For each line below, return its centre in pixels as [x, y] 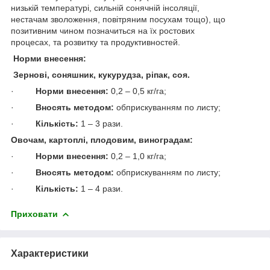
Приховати [34, 214]
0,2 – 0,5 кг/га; [139, 91]
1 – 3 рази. [102, 123]
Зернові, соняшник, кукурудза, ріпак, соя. [102, 74]
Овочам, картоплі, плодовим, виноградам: [102, 140]
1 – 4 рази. [102, 188]
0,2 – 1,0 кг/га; [139, 156]
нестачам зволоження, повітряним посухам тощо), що [118, 19]
